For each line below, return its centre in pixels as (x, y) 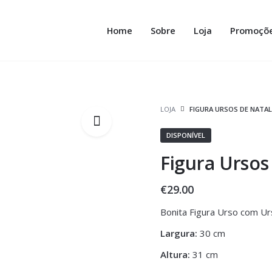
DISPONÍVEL (186, 135)
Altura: (175, 254)
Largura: (179, 233)
